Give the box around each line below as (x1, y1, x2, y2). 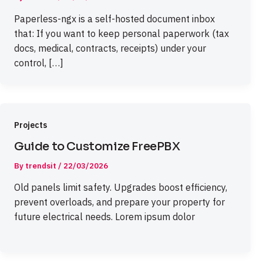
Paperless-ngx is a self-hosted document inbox (14, 12, 215, 25)
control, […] (14, 56, 63, 69)
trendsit (25, 160, 58, 171)
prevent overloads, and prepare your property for (14, 196, 225, 208)
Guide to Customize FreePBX (14, 139, 180, 154)
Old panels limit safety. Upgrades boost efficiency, (14, 181, 227, 194)
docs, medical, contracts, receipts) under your (14, 42, 206, 54)
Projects (14, 119, 47, 130)
